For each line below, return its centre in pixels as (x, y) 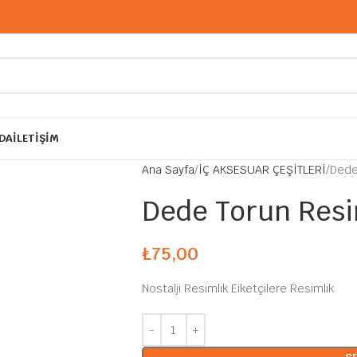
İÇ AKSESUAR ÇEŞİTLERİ (262, 170)
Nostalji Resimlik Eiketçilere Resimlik (237, 288)
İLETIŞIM (36, 138)
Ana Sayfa (168, 170)
